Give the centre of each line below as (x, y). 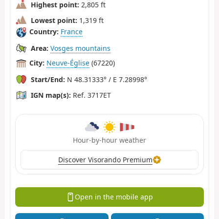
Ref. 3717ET (91, 95)
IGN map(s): (51, 95)
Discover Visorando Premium (105, 159)
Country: (44, 32)
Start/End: (48, 79)
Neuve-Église (68, 63)
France (72, 32)
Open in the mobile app (114, 197)
